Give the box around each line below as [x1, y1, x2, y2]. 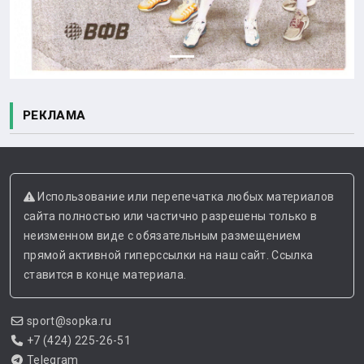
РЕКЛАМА [23, 108, 86, 123]
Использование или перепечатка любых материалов [35, 190, 335, 204]
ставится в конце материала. [24, 268, 187, 282]
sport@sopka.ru [26, 314, 112, 328]
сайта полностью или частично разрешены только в [24, 210, 318, 223]
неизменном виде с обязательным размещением [24, 229, 301, 243]
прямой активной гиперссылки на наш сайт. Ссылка [24, 249, 314, 262]
